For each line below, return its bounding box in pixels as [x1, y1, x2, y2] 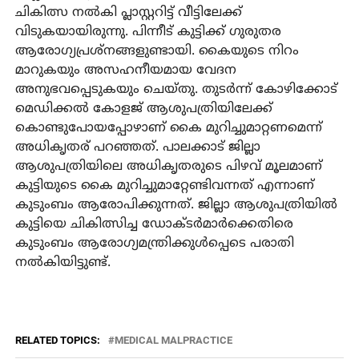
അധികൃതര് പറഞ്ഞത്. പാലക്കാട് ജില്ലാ [14, 139, 260, 155]
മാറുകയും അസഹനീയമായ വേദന [14, 62, 236, 79]
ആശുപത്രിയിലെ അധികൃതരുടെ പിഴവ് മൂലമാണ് [14, 158, 322, 175]
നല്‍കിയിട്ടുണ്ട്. [14, 254, 111, 271]
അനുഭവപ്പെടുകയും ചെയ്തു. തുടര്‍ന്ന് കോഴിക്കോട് [14, 81, 337, 98]
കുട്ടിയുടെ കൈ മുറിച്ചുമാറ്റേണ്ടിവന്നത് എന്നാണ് [14, 177, 314, 194]
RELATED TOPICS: [14, 333, 100, 346]
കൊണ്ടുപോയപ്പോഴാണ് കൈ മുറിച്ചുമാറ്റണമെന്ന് [14, 119, 322, 136]
